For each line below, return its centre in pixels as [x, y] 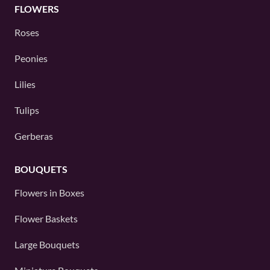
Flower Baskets [46, 218]
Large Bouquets [47, 244]
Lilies [25, 84]
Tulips [27, 110]
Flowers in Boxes [49, 192]
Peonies [31, 58]
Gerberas [34, 136]
